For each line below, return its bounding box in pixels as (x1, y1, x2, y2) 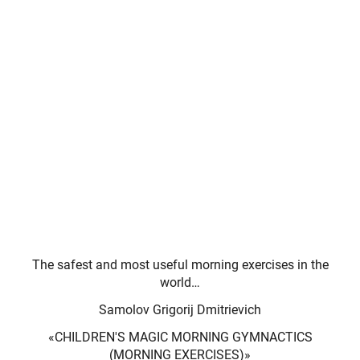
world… (160, 274, 200, 290)
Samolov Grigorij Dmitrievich (99, 301, 261, 317)
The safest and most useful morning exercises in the (31, 256, 329, 272)
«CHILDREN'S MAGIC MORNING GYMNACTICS (47, 329, 313, 345)
